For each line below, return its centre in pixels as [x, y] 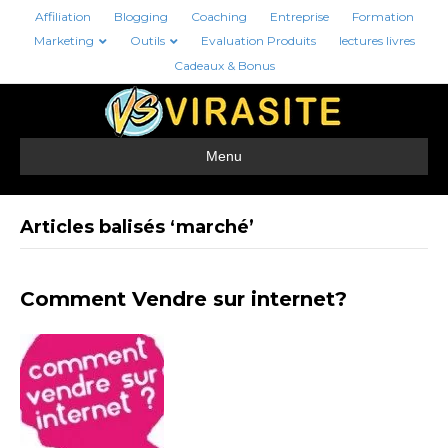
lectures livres [376, 40]
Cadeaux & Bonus [224, 65]
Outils [147, 40]
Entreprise [299, 16]
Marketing [63, 40]
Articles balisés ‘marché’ [137, 226]
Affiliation [62, 16]
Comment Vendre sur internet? [183, 298]
